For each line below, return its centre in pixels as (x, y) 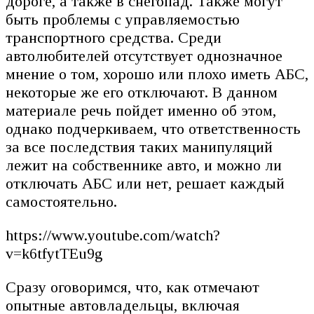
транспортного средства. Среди (114, 37)
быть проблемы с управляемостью (123, 19)
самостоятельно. (61, 201)
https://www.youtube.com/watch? (113, 235)
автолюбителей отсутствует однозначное (144, 55)
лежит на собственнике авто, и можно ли (144, 165)
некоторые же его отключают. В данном (142, 92)
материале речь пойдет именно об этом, (141, 110)
